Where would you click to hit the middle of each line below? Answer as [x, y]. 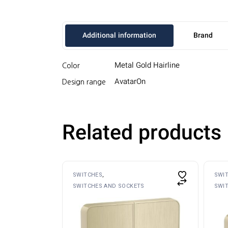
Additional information [119, 36]
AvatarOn [130, 82]
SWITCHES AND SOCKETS [109, 186]
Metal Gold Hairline [147, 66]
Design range [84, 82]
